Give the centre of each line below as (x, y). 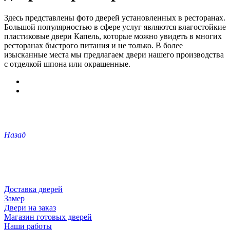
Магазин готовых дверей (48, 217)
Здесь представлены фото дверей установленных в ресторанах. (115, 17)
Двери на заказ (30, 207)
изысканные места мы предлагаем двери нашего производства (114, 54)
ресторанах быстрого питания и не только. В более (93, 45)
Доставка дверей (33, 189)
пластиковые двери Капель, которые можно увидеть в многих (113, 36)
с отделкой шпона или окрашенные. (67, 64)
